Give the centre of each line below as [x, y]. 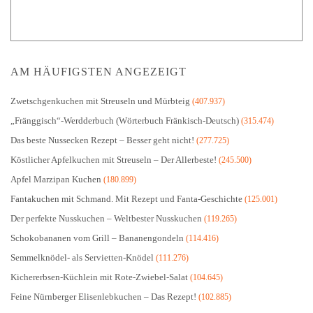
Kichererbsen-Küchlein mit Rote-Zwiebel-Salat [99, 277]
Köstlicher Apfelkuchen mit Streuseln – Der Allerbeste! [114, 160]
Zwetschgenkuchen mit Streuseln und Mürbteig [100, 101]
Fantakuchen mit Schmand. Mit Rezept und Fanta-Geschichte [126, 199]
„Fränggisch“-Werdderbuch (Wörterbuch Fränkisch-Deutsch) [125, 121]
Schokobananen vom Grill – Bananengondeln [97, 238]
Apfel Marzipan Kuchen [56, 179]
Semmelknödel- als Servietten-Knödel [82, 257]
